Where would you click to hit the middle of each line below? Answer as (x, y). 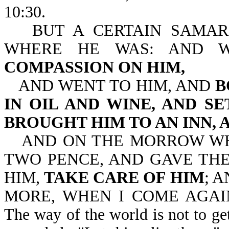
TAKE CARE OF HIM (124, 178)
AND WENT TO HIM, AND (117, 86)
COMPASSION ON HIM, (95, 67)
